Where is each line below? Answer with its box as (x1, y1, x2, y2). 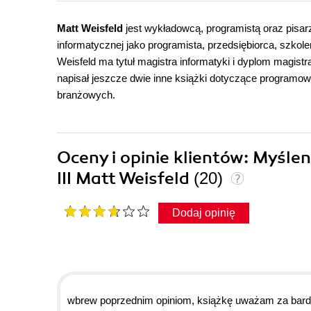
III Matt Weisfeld (57, 168, 194, 190)
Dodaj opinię (172, 207, 235, 219)
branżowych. (57, 89, 115, 101)
